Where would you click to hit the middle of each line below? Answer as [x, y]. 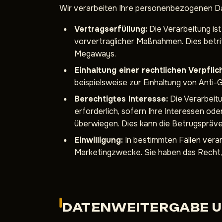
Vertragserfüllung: [111, 29]
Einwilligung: [99, 140]
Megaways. [95, 54]
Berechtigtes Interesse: [121, 99]
